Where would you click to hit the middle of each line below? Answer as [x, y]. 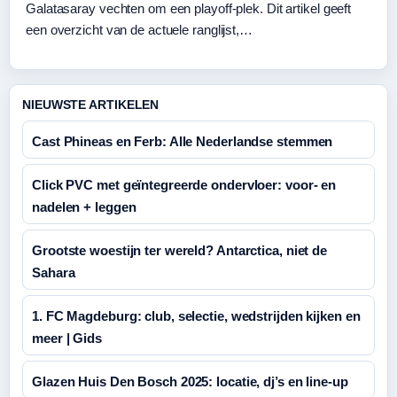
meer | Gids [67, 338]
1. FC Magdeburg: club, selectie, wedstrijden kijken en [196, 316]
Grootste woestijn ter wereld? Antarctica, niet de [180, 250]
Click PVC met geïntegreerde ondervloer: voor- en [184, 185]
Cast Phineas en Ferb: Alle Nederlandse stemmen [183, 141]
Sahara [54, 272]
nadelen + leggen [84, 207]
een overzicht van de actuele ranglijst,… [139, 30]
